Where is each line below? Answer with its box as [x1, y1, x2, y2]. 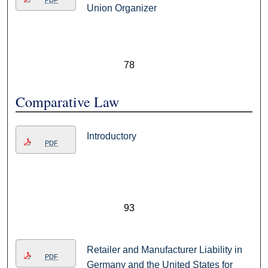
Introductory [86, 131, 136, 142]
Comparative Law [16, 92, 120, 112]
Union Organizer [86, 3, 157, 14]
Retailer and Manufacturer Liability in [86, 245, 242, 255]
